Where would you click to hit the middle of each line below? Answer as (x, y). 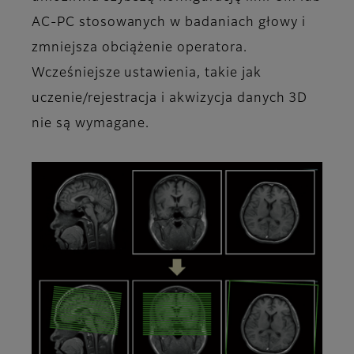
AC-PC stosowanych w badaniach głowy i (169, 23)
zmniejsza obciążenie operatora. (139, 49)
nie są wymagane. (91, 124)
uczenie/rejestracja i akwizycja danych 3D (170, 99)
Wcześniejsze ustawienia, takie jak (147, 74)
